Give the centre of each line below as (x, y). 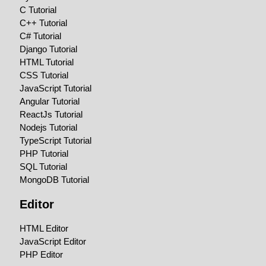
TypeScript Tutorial (56, 141)
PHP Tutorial (44, 154)
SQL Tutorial (44, 167)
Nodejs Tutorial (49, 128)
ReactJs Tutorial (51, 115)
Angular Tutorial (50, 102)
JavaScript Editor (53, 242)
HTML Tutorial (47, 62)
